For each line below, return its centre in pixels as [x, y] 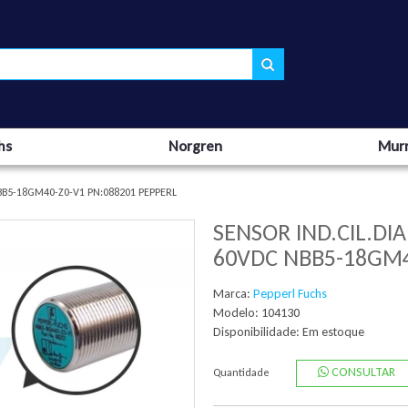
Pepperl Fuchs [290, 294]
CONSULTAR [362, 372]
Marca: [233, 294]
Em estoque [333, 332]
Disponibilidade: [258, 332]
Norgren [195, 146]
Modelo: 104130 [256, 313]
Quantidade [241, 373]
